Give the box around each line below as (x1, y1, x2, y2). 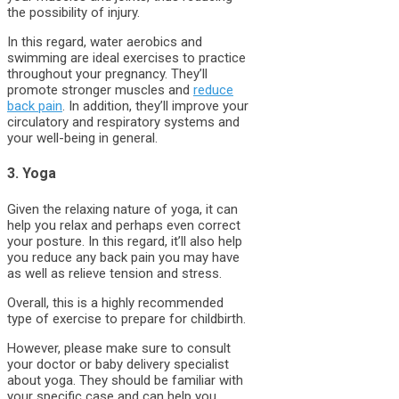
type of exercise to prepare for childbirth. (7, 310, 246, 327)
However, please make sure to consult (7, 339, 231, 356)
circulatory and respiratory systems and (7, 114, 240, 130)
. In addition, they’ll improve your (62, 98, 248, 114)
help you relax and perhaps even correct (7, 216, 240, 233)
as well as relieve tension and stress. (7, 265, 222, 281)
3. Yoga (7, 165, 56, 183)
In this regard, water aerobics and (7, 34, 202, 50)
